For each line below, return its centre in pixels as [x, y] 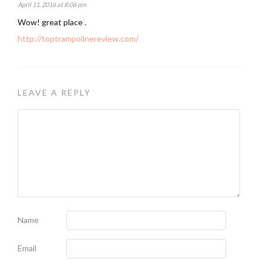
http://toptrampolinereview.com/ [78, 38]
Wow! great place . [52, 22]
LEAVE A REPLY [54, 92]
